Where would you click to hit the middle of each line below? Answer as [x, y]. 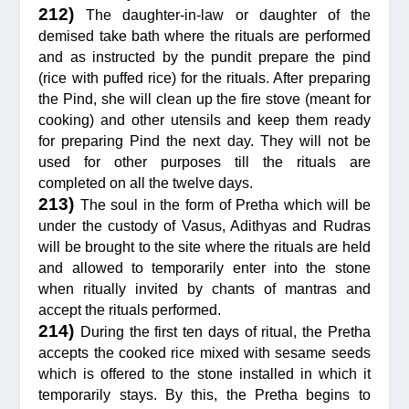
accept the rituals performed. [130, 309]
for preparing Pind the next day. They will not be [204, 141]
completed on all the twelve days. [146, 183]
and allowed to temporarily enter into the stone [204, 267]
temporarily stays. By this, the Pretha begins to [204, 394]
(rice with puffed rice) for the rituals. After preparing [204, 78]
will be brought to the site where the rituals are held [204, 246]
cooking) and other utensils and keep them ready [204, 120]
